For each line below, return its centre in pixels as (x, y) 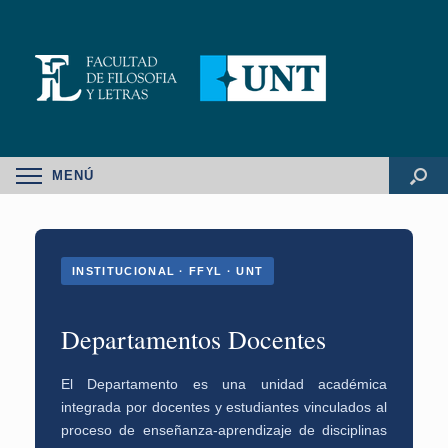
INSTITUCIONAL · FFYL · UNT (168, 271)
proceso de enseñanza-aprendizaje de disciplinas (224, 430)
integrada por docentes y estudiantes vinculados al (224, 407)
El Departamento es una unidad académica (224, 384)
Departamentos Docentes (193, 339)
